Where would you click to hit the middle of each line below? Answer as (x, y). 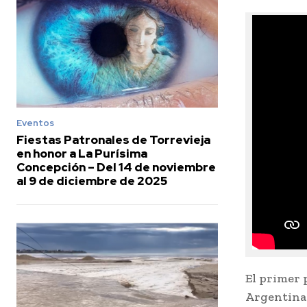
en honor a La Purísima (82, 154)
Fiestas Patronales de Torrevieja (113, 140)
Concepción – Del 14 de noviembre (116, 168)
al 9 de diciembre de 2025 (92, 181)
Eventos (35, 123)
